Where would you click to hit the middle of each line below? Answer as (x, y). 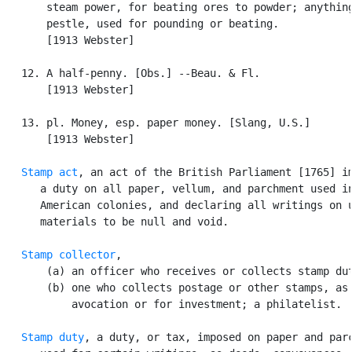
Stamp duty (53, 337)
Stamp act (49, 172)
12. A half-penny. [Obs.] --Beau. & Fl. (131, 73)
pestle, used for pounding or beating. (141, 23)
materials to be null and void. (115, 221)
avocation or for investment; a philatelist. (172, 304)
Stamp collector (68, 254)
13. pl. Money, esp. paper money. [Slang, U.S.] (156, 122)
